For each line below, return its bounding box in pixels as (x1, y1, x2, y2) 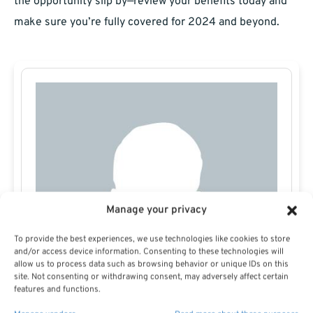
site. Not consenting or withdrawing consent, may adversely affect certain (14, 271, 289, 283)
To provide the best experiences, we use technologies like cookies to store (14, 233, 290, 245)
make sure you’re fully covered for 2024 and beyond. (14, 15, 279, 30)
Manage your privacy (106, 203, 207, 217)
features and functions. (14, 284, 101, 296)
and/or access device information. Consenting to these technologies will (14, 246, 284, 258)
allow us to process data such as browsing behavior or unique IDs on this (14, 259, 289, 270)
